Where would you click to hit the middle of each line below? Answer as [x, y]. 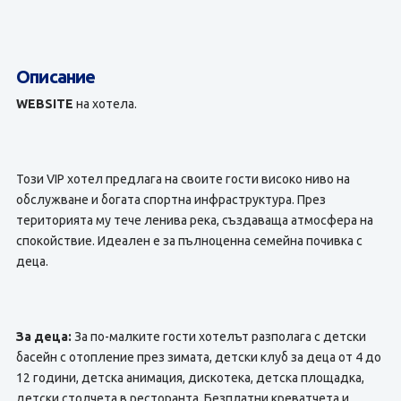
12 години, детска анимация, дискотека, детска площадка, [190, 378]
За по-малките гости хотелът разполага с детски [218, 337]
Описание [55, 77]
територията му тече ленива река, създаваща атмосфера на [194, 220]
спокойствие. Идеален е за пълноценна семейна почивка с [189, 241]
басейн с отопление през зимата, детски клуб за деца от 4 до [198, 357]
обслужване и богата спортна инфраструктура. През [171, 200]
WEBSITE [44, 104]
